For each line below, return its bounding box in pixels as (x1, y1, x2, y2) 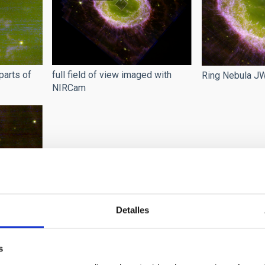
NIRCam (52, 82, 86, 94)
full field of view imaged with (52, 69, 172, 81)
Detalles (115, 205, 150, 215)
